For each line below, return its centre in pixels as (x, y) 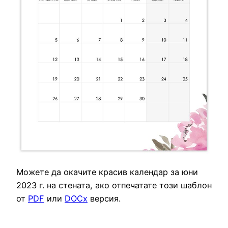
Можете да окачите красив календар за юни (107, 172)
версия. (104, 199)
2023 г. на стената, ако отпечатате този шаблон (114, 186)
